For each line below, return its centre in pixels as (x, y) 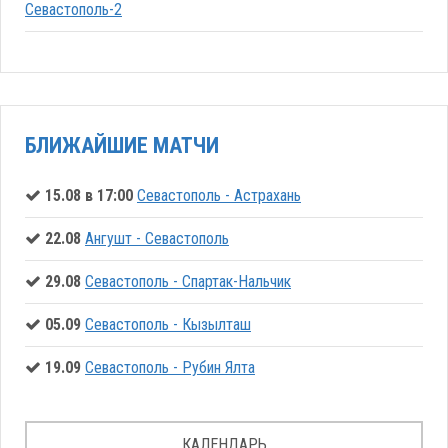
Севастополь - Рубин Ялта (170, 368)
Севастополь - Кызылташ (168, 325)
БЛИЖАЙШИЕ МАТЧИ (122, 145)
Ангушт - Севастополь (157, 239)
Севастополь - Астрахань (219, 196)
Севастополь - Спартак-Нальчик (188, 282)
